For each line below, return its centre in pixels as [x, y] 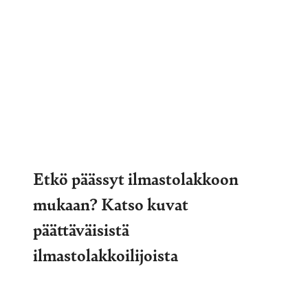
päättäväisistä [81, 229]
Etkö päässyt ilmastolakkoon [136, 178]
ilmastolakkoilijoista [106, 254]
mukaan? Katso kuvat [111, 203]
